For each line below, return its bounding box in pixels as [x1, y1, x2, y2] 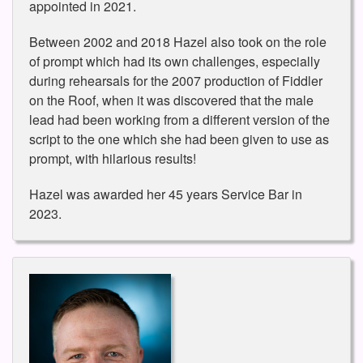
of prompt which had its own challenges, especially [29, 51, 320, 70]
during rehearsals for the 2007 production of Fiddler [29, 70, 322, 90]
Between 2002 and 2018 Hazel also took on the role [29, 32, 327, 51]
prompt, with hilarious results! [29, 148, 196, 168]
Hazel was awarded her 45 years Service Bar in [29, 184, 302, 203]
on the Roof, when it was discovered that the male [29, 90, 314, 109]
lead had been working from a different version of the [29, 109, 330, 129]
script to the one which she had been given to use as [29, 129, 329, 148]
